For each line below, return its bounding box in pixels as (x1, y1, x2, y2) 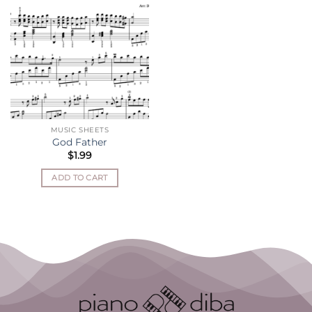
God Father (52, 136, 107, 148)
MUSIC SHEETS (50, 125, 109, 135)
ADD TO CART (52, 172, 108, 182)
